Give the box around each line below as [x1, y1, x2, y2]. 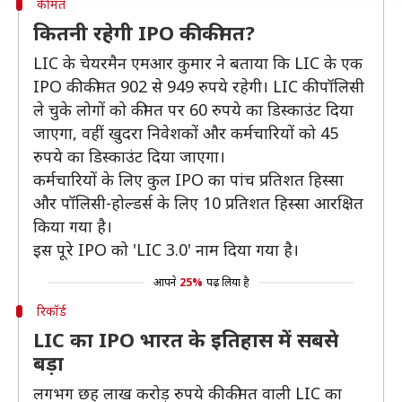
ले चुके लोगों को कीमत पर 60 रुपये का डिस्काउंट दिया [33, 99, 354, 120]
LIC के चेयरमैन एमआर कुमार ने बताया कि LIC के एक [33, 52, 363, 74]
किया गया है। [33, 215, 112, 237]
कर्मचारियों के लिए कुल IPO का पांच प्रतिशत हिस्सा [33, 169, 344, 190]
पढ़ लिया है [205, 275, 249, 290]
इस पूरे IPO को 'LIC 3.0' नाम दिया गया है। [33, 239, 299, 260]
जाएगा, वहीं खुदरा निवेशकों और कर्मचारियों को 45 [33, 122, 338, 144]
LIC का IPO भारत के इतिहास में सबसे [33, 326, 338, 353]
